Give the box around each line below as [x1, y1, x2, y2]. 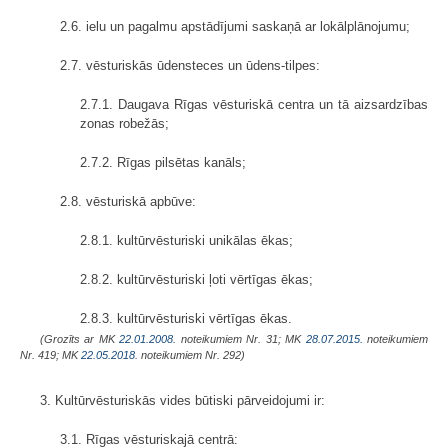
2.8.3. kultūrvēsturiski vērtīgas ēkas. [80, 310, 292, 326]
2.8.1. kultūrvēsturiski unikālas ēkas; [80, 232, 293, 248]
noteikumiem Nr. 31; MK [176, 332, 306, 345]
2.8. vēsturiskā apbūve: [60, 193, 196, 209]
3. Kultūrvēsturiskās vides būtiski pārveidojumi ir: [40, 392, 325, 408]
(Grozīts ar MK [40, 332, 120, 345]
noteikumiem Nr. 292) [138, 348, 245, 361]
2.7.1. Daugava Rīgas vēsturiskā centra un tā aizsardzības [80, 96, 428, 112]
